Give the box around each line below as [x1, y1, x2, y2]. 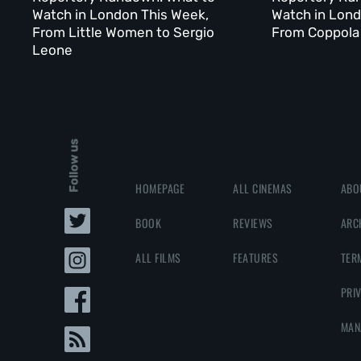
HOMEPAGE [135, 180, 185, 197]
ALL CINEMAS [233, 180, 293, 197]
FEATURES [233, 249, 279, 267]
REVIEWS [233, 214, 273, 232]
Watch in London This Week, [32, 6, 210, 23]
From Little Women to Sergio [32, 23, 215, 40]
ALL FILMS [135, 249, 181, 267]
